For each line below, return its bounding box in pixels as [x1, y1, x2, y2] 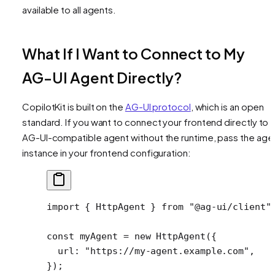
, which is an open [190, 100, 265, 112]
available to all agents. [22, 3, 117, 15]
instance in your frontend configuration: [22, 146, 191, 158]
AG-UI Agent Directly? [22, 68, 182, 87]
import [47, 201, 80, 212]
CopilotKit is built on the [22, 100, 125, 112]
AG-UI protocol [125, 100, 191, 112]
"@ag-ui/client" [184, 201, 271, 212]
